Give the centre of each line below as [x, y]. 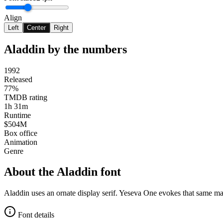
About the [30, 172]
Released [18, 79]
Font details [35, 215]
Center [36, 27]
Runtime [17, 115]
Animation [21, 142]
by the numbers [86, 49]
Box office [21, 133]
